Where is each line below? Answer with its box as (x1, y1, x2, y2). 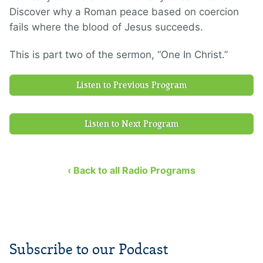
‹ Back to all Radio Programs (68, 164, 195, 176)
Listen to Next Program (84, 118, 179, 129)
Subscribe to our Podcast (9, 240, 168, 258)
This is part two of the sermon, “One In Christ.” (9, 48, 228, 60)
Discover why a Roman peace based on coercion (9, 5, 239, 18)
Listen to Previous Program (76, 79, 187, 90)
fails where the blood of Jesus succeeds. (9, 21, 203, 33)
